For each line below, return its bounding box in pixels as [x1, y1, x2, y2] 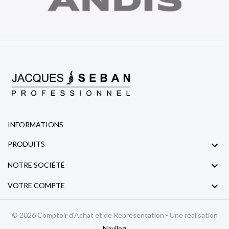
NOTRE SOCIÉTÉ [8, 160, 65, 169]
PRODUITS [8, 140, 45, 149]
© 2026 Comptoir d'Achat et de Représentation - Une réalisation [11, 211, 218, 219]
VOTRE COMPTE [8, 180, 65, 190]
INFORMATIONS [8, 120, 63, 129]
